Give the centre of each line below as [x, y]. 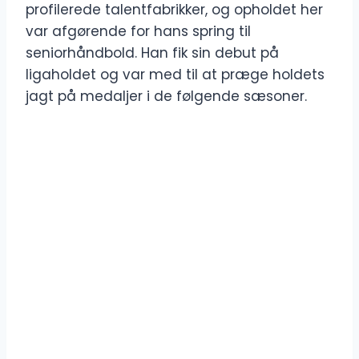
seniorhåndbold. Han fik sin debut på [152, 53]
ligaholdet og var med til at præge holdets [175, 75]
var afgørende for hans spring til [138, 32]
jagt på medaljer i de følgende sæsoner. [166, 97]
